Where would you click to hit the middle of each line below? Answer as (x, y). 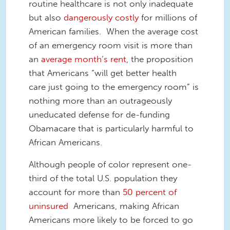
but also (46, 17)
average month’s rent (84, 59)
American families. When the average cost (113, 31)
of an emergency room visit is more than (111, 45)
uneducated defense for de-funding (99, 114)
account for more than (76, 192)
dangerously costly (101, 17)
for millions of (168, 17)
